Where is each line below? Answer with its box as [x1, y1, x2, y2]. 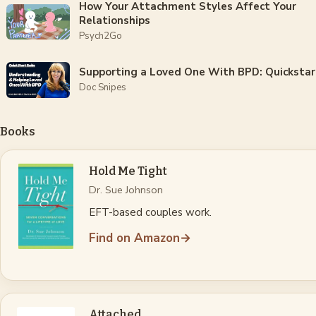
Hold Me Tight [88, 164, 167, 178]
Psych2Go [79, 30, 123, 43]
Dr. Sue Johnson [88, 182, 163, 197]
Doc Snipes [79, 81, 127, 95]
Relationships [79, 13, 151, 28]
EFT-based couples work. [88, 205, 212, 219]
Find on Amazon [88, 230, 180, 246]
